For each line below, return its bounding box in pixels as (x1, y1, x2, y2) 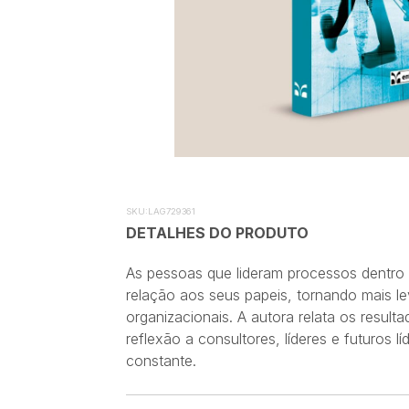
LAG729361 (148, 206, 195, 216)
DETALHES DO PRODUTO (126, 224, 309, 242)
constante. (126, 351, 201, 370)
